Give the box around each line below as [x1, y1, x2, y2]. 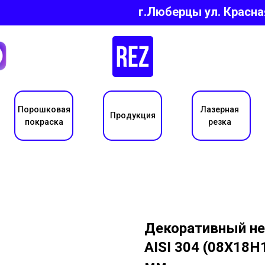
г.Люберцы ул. [138, 5, 224, 19]
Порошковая [17, 104, 70, 114]
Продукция [109, 111, 156, 120]
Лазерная [200, 104, 239, 114]
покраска [24, 117, 63, 127]
